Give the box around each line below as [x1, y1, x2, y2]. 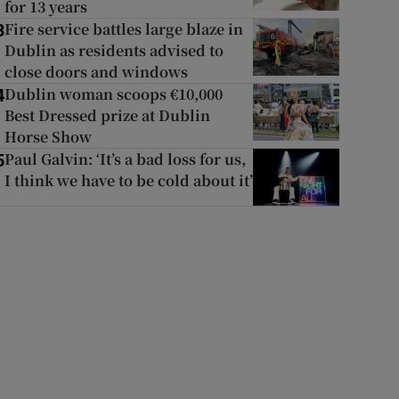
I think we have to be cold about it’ [4, 170, 253, 191]
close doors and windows [4, 61, 188, 82]
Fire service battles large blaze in [4, 19, 243, 39]
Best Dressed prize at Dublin [4, 105, 210, 126]
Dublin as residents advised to [4, 40, 224, 61]
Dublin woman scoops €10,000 [4, 84, 223, 104]
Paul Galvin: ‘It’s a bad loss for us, [4, 149, 246, 169]
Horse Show [4, 126, 92, 147]
